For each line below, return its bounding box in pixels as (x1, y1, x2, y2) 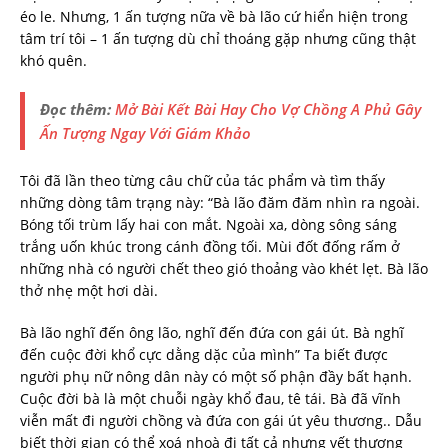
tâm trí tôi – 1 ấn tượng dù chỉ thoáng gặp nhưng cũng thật (20, 29, 416, 49)
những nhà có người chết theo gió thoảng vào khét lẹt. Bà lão (20, 259, 428, 279)
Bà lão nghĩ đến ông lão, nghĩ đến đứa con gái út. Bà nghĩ (20, 323, 404, 343)
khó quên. (20, 51, 87, 71)
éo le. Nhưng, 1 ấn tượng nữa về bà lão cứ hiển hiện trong (20, 7, 408, 27)
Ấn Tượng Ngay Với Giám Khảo (40, 123, 251, 144)
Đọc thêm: (40, 99, 115, 120)
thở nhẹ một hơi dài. (20, 281, 158, 301)
